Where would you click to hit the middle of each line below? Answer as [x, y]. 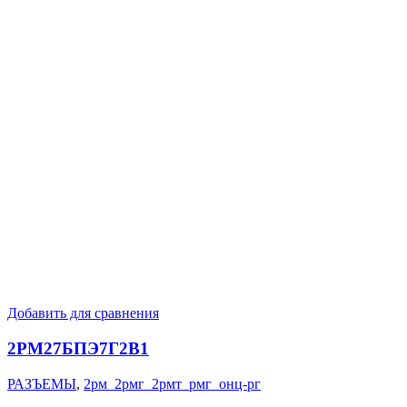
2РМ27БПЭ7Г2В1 [78, 348]
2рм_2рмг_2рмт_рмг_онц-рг [172, 383]
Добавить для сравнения [83, 313]
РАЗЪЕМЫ [42, 383]
